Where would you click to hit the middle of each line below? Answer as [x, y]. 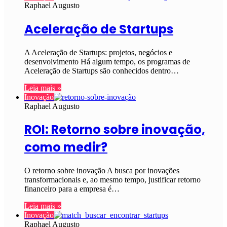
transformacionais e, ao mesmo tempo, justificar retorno [112, 180]
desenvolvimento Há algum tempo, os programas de [107, 61]
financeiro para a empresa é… [72, 189]
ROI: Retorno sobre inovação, [115, 130]
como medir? [66, 147]
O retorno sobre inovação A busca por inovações [102, 171]
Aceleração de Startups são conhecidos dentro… [102, 70]
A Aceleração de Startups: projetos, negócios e [98, 52]
